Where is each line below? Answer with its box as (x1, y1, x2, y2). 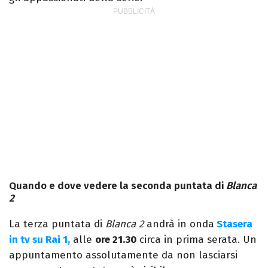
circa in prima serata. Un (136, 233, 257, 246)
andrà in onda (144, 218, 214, 231)
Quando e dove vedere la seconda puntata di (9, 179, 226, 193)
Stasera (214, 218, 252, 231)
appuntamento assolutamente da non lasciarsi (9, 249, 237, 262)
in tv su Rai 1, (9, 233, 70, 246)
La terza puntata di (9, 218, 105, 231)
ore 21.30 (95, 233, 136, 246)
